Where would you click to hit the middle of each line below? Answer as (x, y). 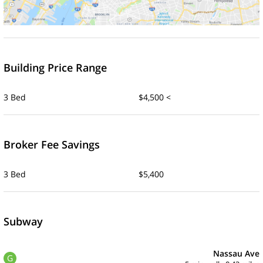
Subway (23, 221)
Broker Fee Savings (52, 144)
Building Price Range (55, 67)
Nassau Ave (236, 253)
